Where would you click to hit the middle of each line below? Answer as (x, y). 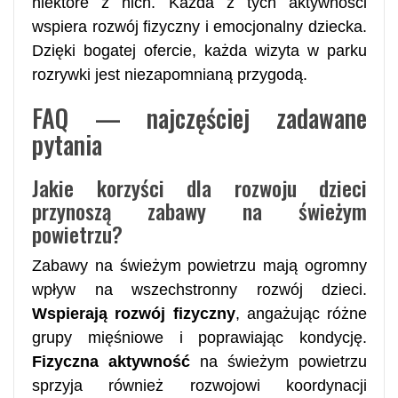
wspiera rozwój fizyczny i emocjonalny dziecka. (199, 26)
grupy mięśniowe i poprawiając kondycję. (199, 337)
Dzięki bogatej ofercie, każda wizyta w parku (199, 50)
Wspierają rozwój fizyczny (134, 313)
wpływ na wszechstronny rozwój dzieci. (199, 289)
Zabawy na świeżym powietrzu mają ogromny (199, 265)
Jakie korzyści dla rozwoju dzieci (199, 187)
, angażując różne (301, 313)
